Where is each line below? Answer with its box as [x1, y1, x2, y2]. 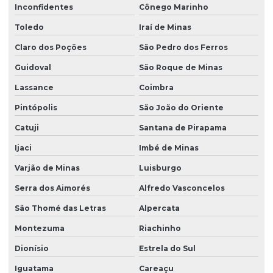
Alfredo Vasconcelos [138, 183, 225, 193]
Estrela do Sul [138, 244, 196, 253]
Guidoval [15, 63, 51, 73]
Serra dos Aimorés [15, 183, 90, 193]
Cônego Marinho [138, 2, 208, 12]
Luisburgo [138, 163, 182, 173]
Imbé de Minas [138, 143, 199, 153]
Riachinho [138, 224, 181, 233]
